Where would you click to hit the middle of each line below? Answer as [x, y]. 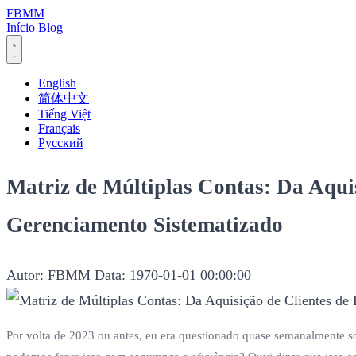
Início [22, 27]
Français [59, 128]
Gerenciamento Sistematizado [145, 225]
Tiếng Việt [64, 114]
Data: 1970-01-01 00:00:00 [173, 275]
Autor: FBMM [48, 275]
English [57, 83]
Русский [61, 143]
